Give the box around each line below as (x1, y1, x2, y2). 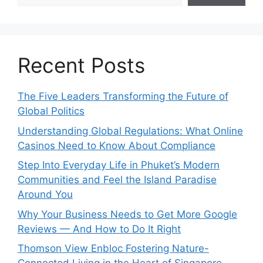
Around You (18, 188, 73, 201)
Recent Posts (18, 53, 145, 78)
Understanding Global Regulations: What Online (18, 124, 243, 137)
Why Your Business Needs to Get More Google (18, 208, 237, 220)
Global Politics (18, 105, 85, 117)
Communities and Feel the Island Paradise (18, 174, 217, 186)
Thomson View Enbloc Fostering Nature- (18, 242, 209, 255)
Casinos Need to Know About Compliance (18, 139, 215, 151)
